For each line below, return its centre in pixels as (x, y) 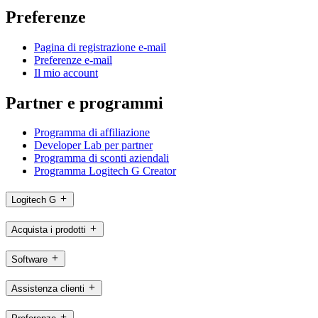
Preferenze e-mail (73, 60)
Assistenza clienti (48, 289)
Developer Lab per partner (93, 146)
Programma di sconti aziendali (102, 158)
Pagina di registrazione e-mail (100, 47)
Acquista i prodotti (49, 229)
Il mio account (66, 72)
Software (29, 259)
